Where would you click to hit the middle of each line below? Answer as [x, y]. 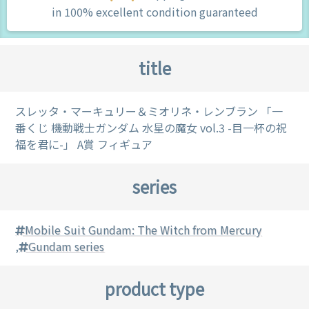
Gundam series [67, 247]
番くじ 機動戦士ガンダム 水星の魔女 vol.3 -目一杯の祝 [151, 128]
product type [154, 289]
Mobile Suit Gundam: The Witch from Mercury [143, 230]
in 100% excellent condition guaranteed [154, 12]
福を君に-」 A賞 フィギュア [84, 144]
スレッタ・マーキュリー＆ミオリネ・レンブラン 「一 [149, 111]
